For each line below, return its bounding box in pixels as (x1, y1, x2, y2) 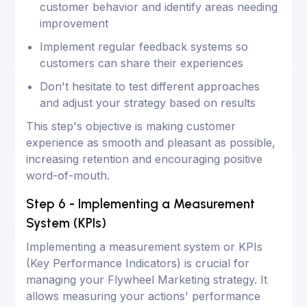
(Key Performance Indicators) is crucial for (26, 256, 250, 270)
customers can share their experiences (40, 56, 244, 70)
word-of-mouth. (26, 168, 110, 182)
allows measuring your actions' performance (26, 288, 261, 303)
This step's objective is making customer (26, 119, 236, 133)
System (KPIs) (26, 214, 107, 231)
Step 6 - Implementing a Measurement (26, 195, 256, 212)
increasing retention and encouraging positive (26, 151, 263, 166)
